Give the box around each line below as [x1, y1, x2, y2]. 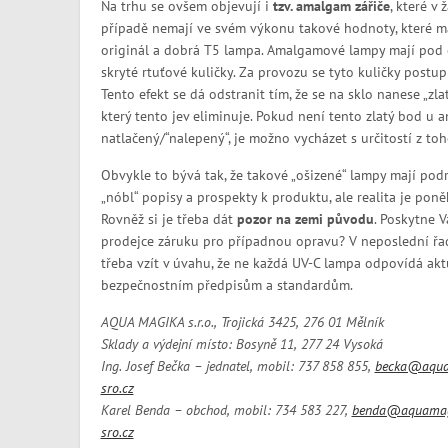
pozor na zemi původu [236, 210, 374, 228]
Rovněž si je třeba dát [100, 210, 237, 228]
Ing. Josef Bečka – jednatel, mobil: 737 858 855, [100, 357, 375, 375]
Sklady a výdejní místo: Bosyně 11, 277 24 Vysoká [100, 335, 383, 353]
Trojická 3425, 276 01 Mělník [220, 313, 384, 331]
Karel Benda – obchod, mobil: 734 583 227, [100, 401, 352, 419]
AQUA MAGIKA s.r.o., [100, 313, 221, 331]
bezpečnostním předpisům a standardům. [100, 276, 353, 294]
